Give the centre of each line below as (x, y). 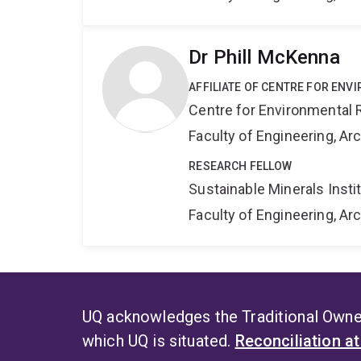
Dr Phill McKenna (264, 58)
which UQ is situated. (159, 341)
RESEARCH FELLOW (241, 166)
